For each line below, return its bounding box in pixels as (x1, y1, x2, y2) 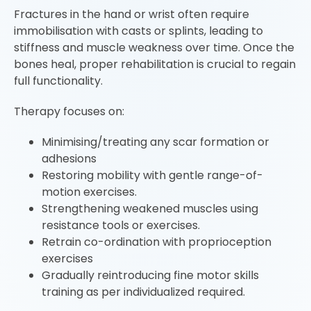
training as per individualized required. (42, 284, 245, 300)
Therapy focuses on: (14, 103, 124, 119)
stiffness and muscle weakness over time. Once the (14, 40, 294, 56)
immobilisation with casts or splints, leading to (14, 23, 263, 39)
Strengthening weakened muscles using (42, 201, 258, 217)
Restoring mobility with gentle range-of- (42, 167, 263, 183)
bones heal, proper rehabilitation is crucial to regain (14, 56, 296, 72)
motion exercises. (42, 184, 137, 200)
